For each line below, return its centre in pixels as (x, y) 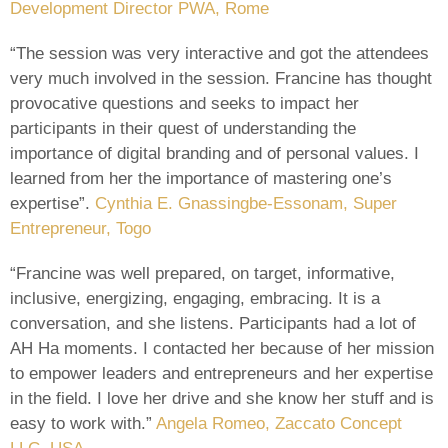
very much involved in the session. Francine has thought (221, 78)
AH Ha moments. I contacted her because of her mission (222, 348)
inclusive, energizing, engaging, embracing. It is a (195, 298)
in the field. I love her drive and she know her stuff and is (222, 398)
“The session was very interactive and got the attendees (219, 53)
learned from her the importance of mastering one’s (201, 178)
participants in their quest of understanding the (183, 128)
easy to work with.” (83, 423)
